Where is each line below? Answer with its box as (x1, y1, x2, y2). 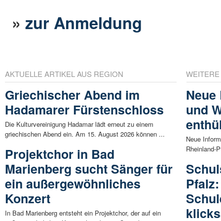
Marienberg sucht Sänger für (5, 159, 173, 178)
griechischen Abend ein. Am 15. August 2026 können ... (5, 129, 165, 139)
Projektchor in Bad (5, 145, 114, 163)
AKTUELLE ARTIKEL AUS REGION (5, 68, 123, 79)
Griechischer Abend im (5, 85, 140, 104)
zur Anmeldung (25, 11, 143, 35)
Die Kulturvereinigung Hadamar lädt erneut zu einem (5, 119, 153, 129)
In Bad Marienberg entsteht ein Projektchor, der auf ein (5, 208, 161, 218)
